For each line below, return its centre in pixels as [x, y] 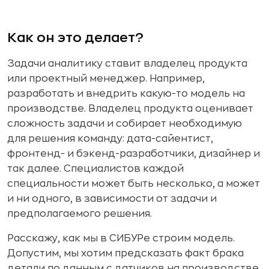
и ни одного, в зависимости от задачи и [112, 198]
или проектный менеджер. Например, [106, 78]
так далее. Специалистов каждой [95, 168]
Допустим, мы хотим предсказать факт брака [125, 253]
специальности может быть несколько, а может [134, 183]
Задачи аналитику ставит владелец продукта [127, 63]
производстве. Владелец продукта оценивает [130, 108]
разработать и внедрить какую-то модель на [126, 93]
